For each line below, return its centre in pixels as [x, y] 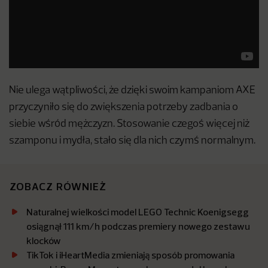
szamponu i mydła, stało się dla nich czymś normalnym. [132, 141]
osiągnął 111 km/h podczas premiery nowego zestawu [138, 226]
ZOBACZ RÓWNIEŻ [58, 187]
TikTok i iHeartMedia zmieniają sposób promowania [130, 255]
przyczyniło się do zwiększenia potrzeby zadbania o [124, 108]
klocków [44, 241]
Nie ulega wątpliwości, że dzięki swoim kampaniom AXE [132, 91]
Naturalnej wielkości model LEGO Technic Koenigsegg [138, 212]
